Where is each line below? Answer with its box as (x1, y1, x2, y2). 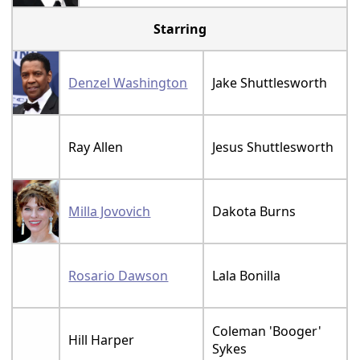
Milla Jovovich (68, 202, 151, 220)
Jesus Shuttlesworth (212, 137, 334, 156)
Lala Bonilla (212, 266, 281, 284)
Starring (153, 19, 207, 38)
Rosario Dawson (68, 266, 169, 284)
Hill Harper (68, 330, 135, 349)
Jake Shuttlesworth (212, 73, 328, 92)
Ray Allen (68, 137, 124, 156)
